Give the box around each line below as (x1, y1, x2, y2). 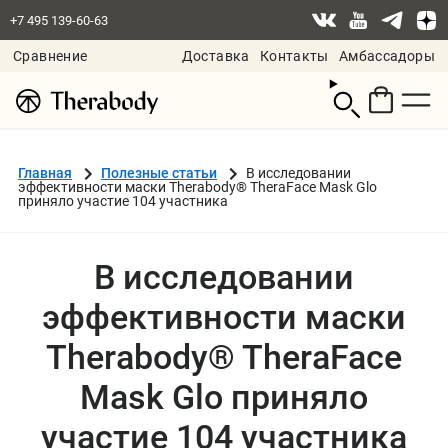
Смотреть (347, 79, 412, 96)
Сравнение (13, 48, 88, 64)
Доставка (181, 48, 250, 64)
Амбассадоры (338, 48, 435, 64)
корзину (347, 103, 402, 120)
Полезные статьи (101, 165, 217, 181)
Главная (18, 165, 72, 181)
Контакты (259, 48, 329, 64)
